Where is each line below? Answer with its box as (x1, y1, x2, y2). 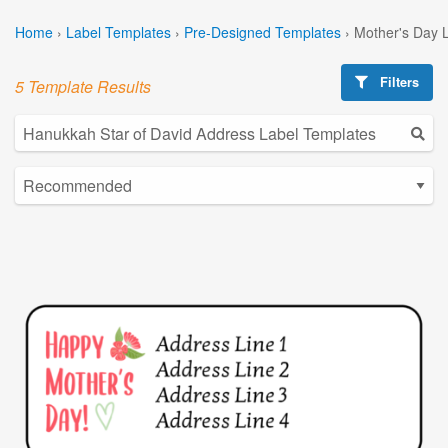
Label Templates (66, 21, 171, 42)
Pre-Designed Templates (184, 21, 341, 42)
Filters (376, 72, 420, 91)
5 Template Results (15, 74, 151, 98)
